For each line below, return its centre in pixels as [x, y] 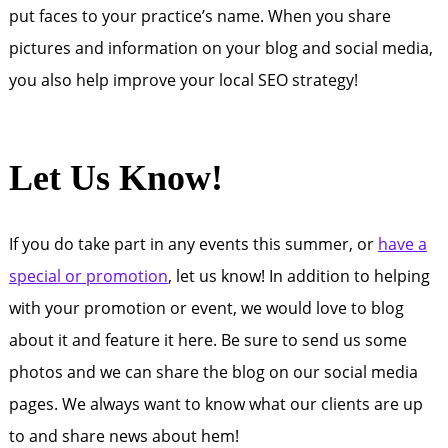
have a [402, 244]
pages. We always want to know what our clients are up [215, 404]
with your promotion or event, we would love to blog [206, 308]
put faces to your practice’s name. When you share [199, 16]
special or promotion [88, 276]
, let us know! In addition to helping [298, 276]
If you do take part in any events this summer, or [193, 244]
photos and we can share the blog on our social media [213, 372]
